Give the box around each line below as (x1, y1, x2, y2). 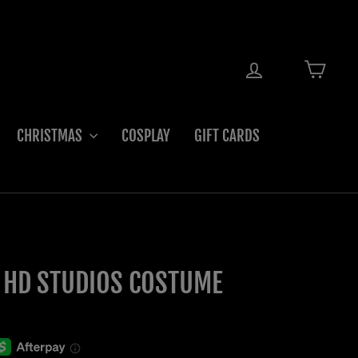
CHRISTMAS (17, 125, 86, 145)
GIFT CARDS (194, 125, 260, 145)
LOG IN (265, 54, 301, 74)
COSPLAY (121, 125, 170, 145)
